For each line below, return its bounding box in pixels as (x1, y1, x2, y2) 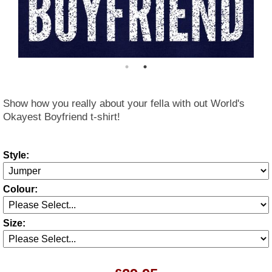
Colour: (3, 184, 38, 194)
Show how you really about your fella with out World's (3, 98, 245, 109)
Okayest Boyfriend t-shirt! (3, 111, 120, 123)
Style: (3, 150, 29, 160)
